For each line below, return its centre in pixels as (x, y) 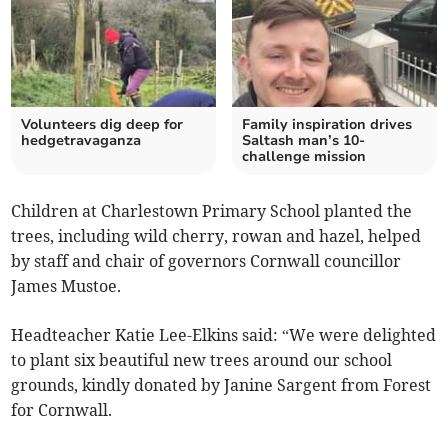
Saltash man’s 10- (303, 141)
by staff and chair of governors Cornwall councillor (206, 261)
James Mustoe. (66, 286)
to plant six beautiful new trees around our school (202, 360)
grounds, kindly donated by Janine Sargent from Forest (221, 385)
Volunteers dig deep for (102, 125)
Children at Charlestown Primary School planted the (212, 211)
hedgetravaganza (81, 141)
